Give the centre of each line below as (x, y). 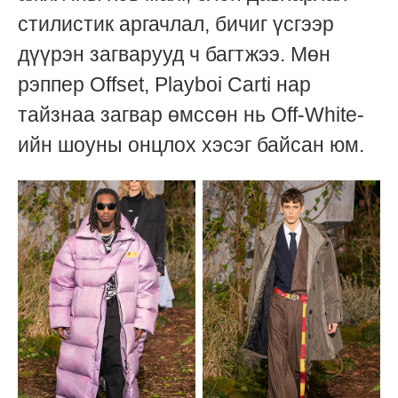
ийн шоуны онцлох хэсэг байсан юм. (191, 144)
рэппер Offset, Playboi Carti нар (164, 84)
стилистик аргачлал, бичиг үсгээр (176, 24)
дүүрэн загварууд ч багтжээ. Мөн (174, 54)
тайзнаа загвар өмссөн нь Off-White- (191, 114)
